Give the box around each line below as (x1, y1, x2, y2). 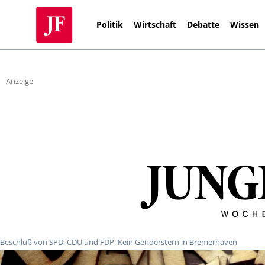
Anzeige (6, 76, 33, 87)
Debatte (187, 18, 220, 30)
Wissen (230, 18, 260, 30)
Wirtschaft (134, 18, 177, 30)
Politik (96, 18, 124, 30)
